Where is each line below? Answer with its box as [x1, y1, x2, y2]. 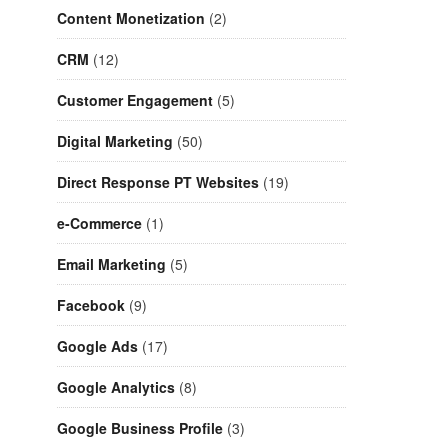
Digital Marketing [57, 131, 173, 152]
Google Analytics [57, 377, 175, 398]
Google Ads [57, 336, 138, 357]
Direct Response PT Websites [57, 172, 259, 193]
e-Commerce [57, 213, 142, 234]
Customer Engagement [57, 90, 213, 111]
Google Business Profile [57, 418, 223, 439]
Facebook [57, 295, 125, 316]
